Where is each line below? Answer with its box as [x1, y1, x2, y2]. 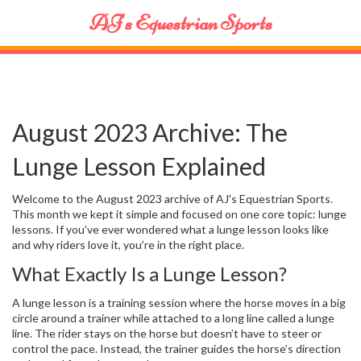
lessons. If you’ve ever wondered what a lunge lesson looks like [12, 222, 329, 236]
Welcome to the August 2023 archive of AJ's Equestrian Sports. [12, 192, 333, 205]
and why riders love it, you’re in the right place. [12, 238, 244, 251]
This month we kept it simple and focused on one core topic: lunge [12, 207, 346, 221]
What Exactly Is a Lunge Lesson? [12, 262, 287, 285]
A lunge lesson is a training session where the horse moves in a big [12, 296, 346, 309]
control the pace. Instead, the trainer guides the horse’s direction [12, 342, 341, 355]
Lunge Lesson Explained [12, 151, 266, 180]
